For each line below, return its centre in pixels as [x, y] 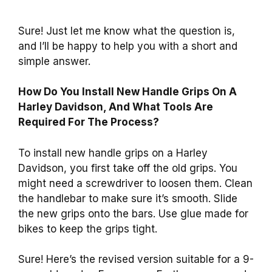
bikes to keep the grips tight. [88, 229]
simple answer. [54, 61]
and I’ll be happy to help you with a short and [128, 46]
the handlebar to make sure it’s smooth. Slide [128, 198]
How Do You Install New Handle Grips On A [127, 92]
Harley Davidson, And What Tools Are [116, 107]
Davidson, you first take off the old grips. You [128, 168]
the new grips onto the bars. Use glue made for [133, 213]
